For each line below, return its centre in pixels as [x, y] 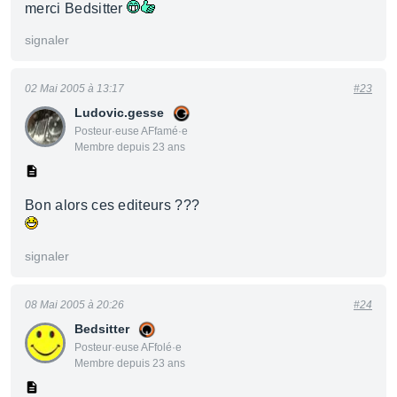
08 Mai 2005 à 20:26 [74, 305]
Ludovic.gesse [119, 113]
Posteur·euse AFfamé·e [131, 131]
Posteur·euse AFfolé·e [128, 347]
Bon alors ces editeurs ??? [113, 205]
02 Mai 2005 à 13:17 [74, 89]
